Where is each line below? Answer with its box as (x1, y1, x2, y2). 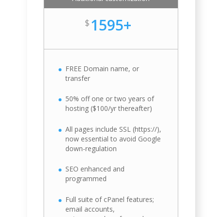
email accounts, (65, 204, 115, 214)
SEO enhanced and (65, 164, 125, 174)
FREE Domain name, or (65, 64, 139, 74)
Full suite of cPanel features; (65, 194, 155, 204)
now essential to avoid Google (65, 134, 161, 143)
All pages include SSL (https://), (65, 124, 162, 134)
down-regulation (65, 143, 117, 153)
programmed (65, 174, 107, 184)
